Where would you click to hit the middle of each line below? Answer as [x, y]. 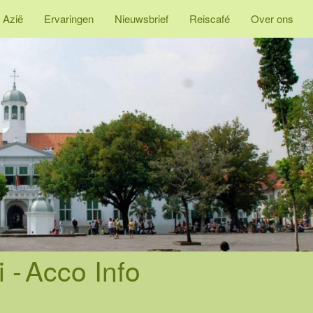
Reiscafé [210, 19]
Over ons [272, 19]
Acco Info [83, 270]
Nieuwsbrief [141, 19]
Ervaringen [69, 19]
